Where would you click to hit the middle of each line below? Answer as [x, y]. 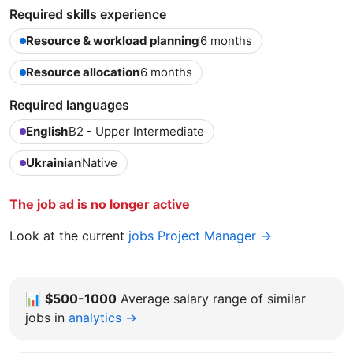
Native [100, 162]
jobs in [45, 317]
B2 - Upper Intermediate [136, 131]
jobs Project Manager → [200, 235]
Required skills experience [88, 14]
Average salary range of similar [213, 298]
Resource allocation [83, 72]
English [47, 131]
